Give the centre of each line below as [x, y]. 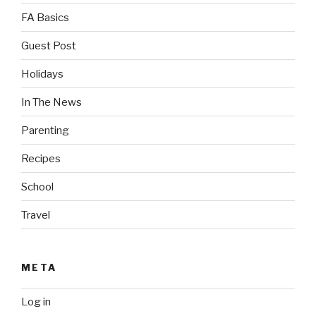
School [37, 187]
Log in [36, 302]
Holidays [42, 74]
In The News [51, 102]
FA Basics [45, 17]
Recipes [41, 158]
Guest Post [49, 45]
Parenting [45, 130]
